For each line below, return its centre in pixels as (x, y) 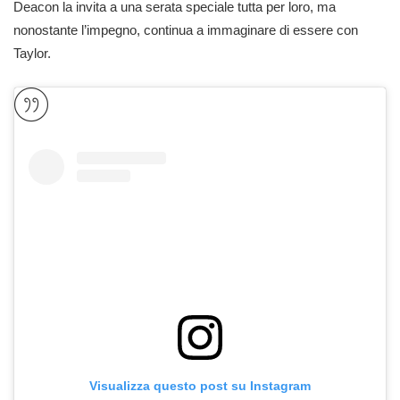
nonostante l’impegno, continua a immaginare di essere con (186, 29)
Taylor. (32, 53)
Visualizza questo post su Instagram (200, 385)
